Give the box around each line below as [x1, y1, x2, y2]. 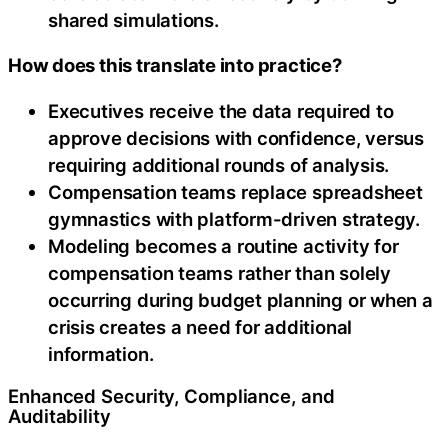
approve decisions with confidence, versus [48, 126, 424, 149]
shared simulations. [48, 8, 219, 31]
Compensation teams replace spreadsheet [48, 180, 423, 203]
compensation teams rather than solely [48, 261, 391, 284]
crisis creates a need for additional [48, 315, 353, 338]
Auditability [8, 405, 111, 427]
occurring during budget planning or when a [48, 288, 433, 311]
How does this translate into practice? [8, 54, 342, 76]
